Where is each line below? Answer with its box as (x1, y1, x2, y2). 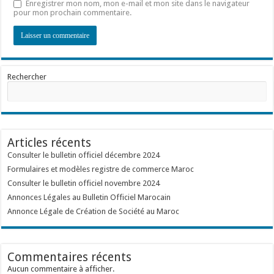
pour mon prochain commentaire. (13, 8, 132, 17)
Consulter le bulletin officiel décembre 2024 (7, 150, 160, 160)
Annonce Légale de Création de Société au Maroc (7, 207, 180, 216)
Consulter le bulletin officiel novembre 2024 (7, 179, 160, 188)
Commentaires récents (7, 250, 132, 264)
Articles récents (7, 136, 92, 150)
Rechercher (7, 72, 47, 81)
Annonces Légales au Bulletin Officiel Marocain (7, 193, 171, 202)
